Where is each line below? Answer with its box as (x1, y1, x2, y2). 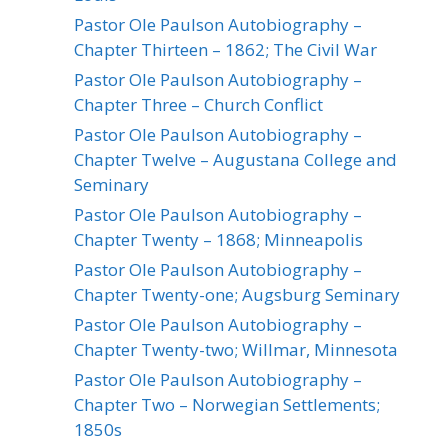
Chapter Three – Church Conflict (74, 92, 323, 116)
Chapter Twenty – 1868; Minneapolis (74, 227, 363, 251)
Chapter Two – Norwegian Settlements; (74, 392, 380, 416)
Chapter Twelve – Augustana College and (74, 147, 397, 171)
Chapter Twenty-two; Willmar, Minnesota (74, 337, 398, 361)
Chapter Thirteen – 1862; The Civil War (74, 37, 377, 61)
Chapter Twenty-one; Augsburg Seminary (74, 282, 400, 306)
